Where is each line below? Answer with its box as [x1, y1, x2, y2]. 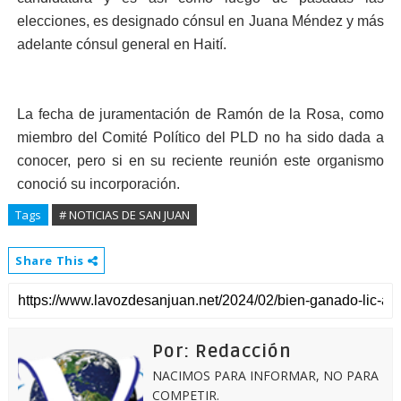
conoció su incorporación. [16, 176, 180, 192]
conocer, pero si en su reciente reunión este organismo [16, 153, 385, 168]
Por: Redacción [151, 341, 292, 363]
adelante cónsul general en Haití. [16, 37, 226, 52]
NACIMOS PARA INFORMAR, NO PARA [151, 367, 379, 384]
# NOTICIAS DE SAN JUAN [58, 207, 190, 223]
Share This [14, 252, 88, 269]
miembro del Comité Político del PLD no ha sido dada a [16, 130, 385, 145]
